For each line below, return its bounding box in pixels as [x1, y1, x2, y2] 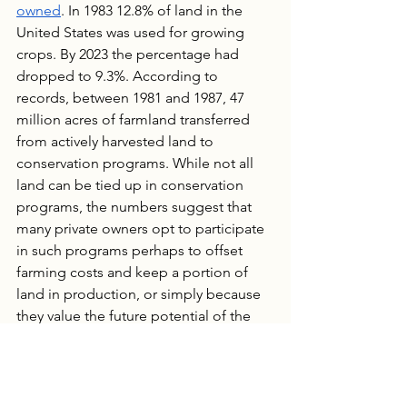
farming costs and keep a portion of [16, 263, 252, 281]
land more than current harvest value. [16, 328, 253, 346]
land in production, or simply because [16, 284, 264, 303]
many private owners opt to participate [16, 219, 268, 237]
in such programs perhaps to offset [16, 241, 246, 259]
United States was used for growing [16, 23, 248, 41]
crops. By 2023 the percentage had [16, 45, 243, 63]
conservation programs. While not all [16, 154, 257, 172]
